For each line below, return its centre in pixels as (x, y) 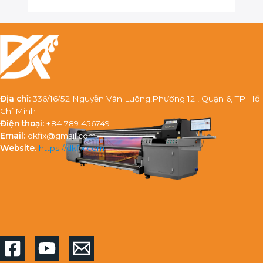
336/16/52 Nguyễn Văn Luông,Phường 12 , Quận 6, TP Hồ (146, 98)
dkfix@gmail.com (62, 135)
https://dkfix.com (72, 148)
